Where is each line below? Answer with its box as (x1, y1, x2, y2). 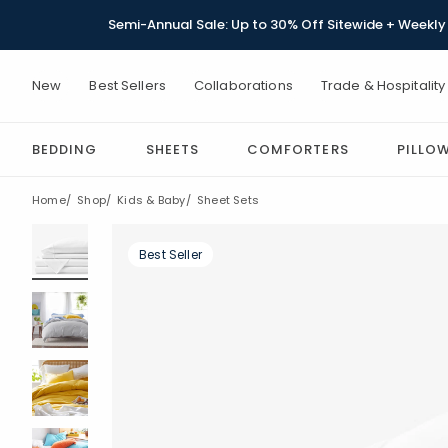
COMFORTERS (247, 140, 349, 159)
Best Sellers (89, 76, 166, 95)
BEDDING (32, 140, 98, 159)
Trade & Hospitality (320, 76, 446, 95)
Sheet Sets (196, 192, 260, 208)
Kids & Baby (117, 192, 186, 208)
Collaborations (193, 76, 293, 95)
